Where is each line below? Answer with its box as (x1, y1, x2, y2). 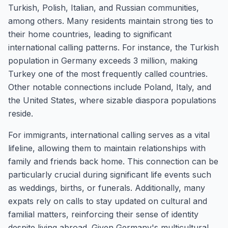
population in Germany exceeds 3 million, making (8, 55, 197, 66)
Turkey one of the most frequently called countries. (8, 69, 208, 79)
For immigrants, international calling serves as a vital (8, 130, 210, 140)
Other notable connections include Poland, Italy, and (8, 82, 211, 92)
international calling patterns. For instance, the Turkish (8, 42, 219, 52)
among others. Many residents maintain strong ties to (8, 16, 213, 26)
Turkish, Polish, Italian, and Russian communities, (8, 3, 199, 13)
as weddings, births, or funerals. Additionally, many (8, 183, 205, 193)
